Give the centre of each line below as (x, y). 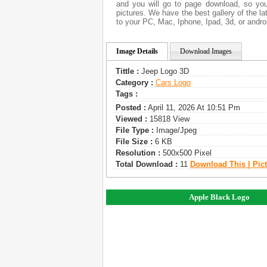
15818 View (168, 119)
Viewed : (131, 119)
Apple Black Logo (220, 197)
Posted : (131, 108)
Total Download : (147, 164)
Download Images (206, 51)
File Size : (134, 142)
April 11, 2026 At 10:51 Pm (193, 108)
